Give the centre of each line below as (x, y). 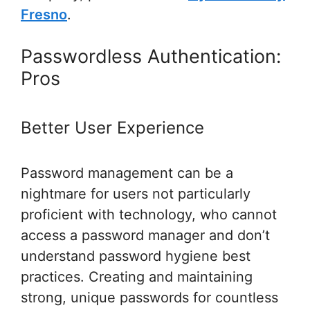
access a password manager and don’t (145, 235)
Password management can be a (127, 173)
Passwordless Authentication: (151, 57)
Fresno (44, 15)
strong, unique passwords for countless (149, 297)
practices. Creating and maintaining (137, 276)
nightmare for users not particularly (136, 193)
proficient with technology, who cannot (149, 214)
